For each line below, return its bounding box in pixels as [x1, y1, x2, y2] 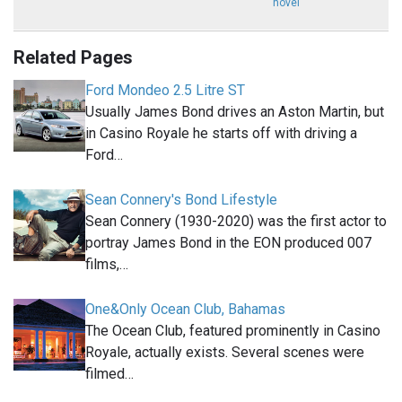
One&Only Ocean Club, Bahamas [85, 301, 285, 319]
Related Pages [13, 47, 133, 69]
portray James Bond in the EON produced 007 [85, 234, 371, 252]
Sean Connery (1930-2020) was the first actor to [85, 213, 387, 231]
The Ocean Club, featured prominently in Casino [85, 322, 380, 340]
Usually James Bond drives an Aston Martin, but [85, 103, 384, 121]
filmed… [85, 365, 134, 383]
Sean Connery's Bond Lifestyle [85, 191, 277, 209]
